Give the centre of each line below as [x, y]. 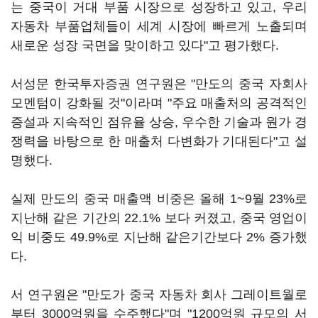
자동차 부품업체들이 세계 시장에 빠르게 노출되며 [159, 26]
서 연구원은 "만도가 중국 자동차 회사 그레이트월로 [159, 295]
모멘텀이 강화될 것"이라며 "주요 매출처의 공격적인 [159, 103]
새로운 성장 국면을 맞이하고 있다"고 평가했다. [145, 45]
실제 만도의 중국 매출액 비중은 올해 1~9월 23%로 [159, 199]
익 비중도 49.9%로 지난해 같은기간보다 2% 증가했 [159, 237]
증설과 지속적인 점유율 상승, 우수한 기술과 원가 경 [159, 122]
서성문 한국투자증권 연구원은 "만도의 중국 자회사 [159, 84]
